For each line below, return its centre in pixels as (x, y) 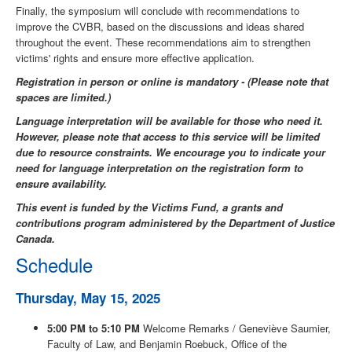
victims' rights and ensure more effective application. (135, 58)
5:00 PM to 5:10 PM (93, 328)
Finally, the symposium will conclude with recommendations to (158, 11)
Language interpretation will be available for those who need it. (169, 121)
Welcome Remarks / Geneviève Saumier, (235, 328)
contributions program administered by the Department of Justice (175, 223)
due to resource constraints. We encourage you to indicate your (170, 152)
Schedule (54, 265)
